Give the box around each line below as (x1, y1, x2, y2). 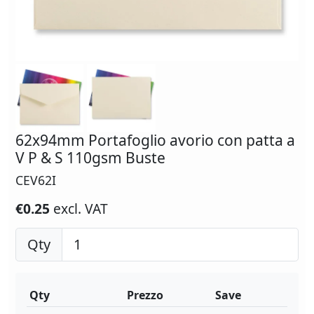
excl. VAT (53, 199, 108, 219)
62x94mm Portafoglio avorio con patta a (15, 130, 295, 151)
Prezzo (127, 287, 163, 303)
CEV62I (15, 172, 56, 189)
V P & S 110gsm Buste (15, 148, 165, 168)
